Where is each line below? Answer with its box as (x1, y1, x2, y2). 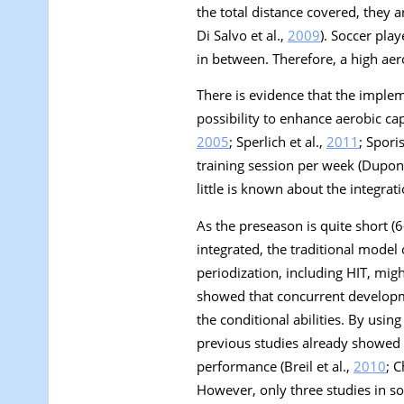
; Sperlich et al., (229, 133, 326, 151)
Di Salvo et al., (197, 25, 288, 44)
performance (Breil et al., (197, 357, 353, 376)
